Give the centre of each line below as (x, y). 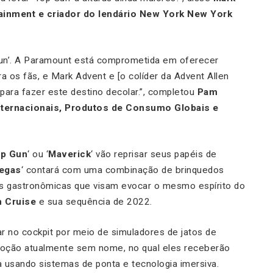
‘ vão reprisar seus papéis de (154, 154)
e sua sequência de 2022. (94, 202)
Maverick (69, 154)
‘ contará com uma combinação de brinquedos (122, 170)
